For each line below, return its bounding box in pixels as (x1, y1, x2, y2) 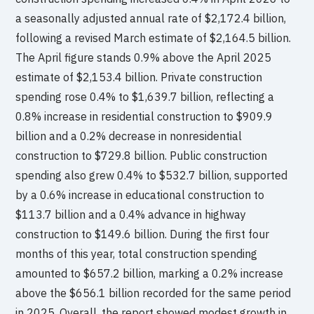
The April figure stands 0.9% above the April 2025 (15, 50, 272, 64)
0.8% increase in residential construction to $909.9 (15, 109, 273, 123)
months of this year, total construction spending (15, 246, 258, 261)
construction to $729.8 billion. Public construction (15, 148, 268, 163)
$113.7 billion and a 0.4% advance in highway (15, 207, 247, 221)
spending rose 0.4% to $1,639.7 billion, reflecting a (15, 89, 275, 104)
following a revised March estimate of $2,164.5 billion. (15, 30, 292, 45)
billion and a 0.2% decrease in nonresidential (15, 128, 243, 143)
